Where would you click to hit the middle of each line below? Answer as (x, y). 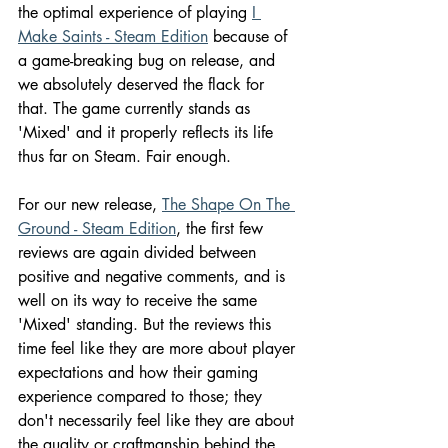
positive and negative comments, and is (154, 276)
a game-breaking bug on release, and (149, 60)
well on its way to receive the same (140, 300)
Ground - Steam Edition (97, 228)
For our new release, (90, 204)
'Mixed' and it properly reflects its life (148, 132)
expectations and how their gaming (140, 372)
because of (250, 36)
